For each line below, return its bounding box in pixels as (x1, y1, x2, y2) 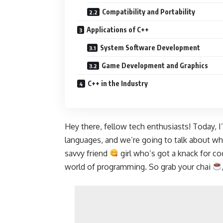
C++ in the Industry (88, 79, 148, 88)
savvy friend (65, 148, 110, 158)
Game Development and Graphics (102, 61, 208, 70)
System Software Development (100, 43, 200, 52)
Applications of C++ (87, 25, 149, 34)
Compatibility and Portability (102, 7, 195, 16)
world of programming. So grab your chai (65, 161, 213, 172)
